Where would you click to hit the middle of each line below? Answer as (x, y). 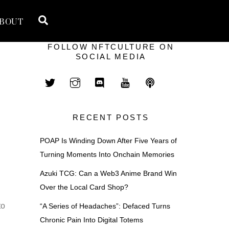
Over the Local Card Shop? (84, 187)
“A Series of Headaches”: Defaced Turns (105, 207)
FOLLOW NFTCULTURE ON (111, 47)
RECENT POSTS (111, 118)
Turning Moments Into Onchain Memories (107, 154)
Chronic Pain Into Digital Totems (91, 220)
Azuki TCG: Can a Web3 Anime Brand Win (108, 173)
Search (64, 19)
